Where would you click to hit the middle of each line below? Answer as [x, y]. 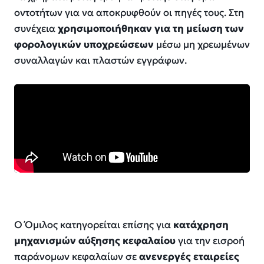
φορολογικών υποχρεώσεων [84, 45]
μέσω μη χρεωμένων [202, 45]
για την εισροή [210, 240]
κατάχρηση [201, 225]
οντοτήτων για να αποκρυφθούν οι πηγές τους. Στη [129, 13]
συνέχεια [36, 29]
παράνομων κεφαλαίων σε [77, 256]
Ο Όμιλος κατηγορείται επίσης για [94, 225]
